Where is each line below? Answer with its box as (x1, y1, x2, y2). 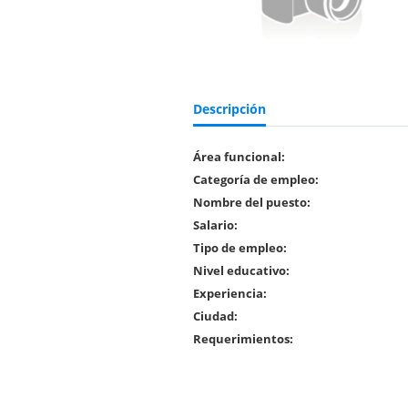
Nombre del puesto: (193, 194, 311, 210)
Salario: (193, 217, 238, 233)
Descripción (193, 100, 266, 117)
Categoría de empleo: (193, 171, 319, 188)
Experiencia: (193, 285, 267, 301)
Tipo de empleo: (193, 240, 287, 256)
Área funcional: (193, 148, 285, 165)
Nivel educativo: (193, 262, 290, 279)
